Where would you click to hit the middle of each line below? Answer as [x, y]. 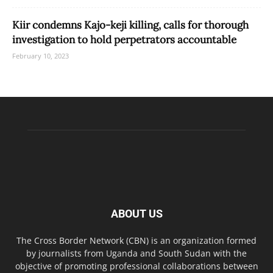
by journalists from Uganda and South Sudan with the [136, 253]
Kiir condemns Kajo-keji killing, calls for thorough [130, 25]
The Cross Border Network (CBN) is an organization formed [136, 241]
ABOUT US [136, 214]
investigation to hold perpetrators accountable [124, 40]
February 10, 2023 [41, 56]
